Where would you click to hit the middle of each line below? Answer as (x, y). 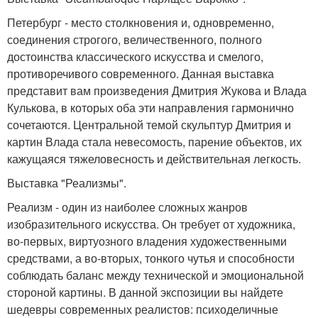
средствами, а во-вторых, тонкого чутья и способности (151, 258)
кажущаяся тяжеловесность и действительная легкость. (154, 159)
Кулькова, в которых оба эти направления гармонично (150, 108)
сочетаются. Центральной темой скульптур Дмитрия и (149, 125)
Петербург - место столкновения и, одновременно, (141, 23)
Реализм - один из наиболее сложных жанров (127, 207)
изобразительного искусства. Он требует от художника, (151, 224)
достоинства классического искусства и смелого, (135, 57)
